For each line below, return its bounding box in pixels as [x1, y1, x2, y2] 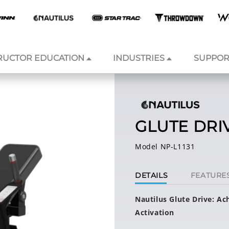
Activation [135, 208, 174, 217]
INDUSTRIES [113, 53, 165, 63]
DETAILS [135, 171, 168, 180]
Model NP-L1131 [135, 142, 195, 151]
